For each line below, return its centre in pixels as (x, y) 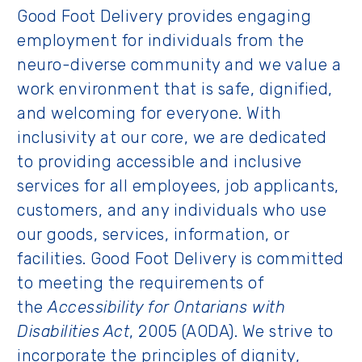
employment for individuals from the (161, 40)
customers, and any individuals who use (172, 210)
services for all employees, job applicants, (178, 186)
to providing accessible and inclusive (160, 162)
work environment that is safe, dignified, (175, 89)
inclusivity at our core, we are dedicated (172, 137)
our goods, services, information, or (153, 234)
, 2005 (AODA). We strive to (232, 331)
